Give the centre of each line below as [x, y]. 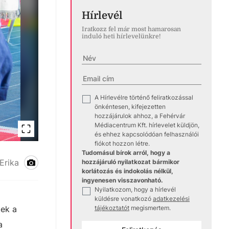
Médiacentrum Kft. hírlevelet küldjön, [147, 125]
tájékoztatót [112, 208]
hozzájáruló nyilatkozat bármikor [131, 162]
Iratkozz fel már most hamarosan [131, 29]
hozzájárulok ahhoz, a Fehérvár [140, 116]
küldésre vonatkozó [123, 199]
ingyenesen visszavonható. [122, 180]
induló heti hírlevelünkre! [121, 37]
